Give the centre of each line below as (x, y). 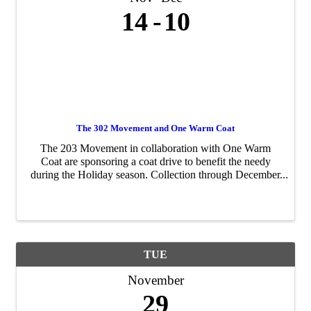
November (155, 280)
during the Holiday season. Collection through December (155, 174)
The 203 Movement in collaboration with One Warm (155, 148)
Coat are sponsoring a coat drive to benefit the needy (155, 161)
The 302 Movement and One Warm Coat (155, 128)
